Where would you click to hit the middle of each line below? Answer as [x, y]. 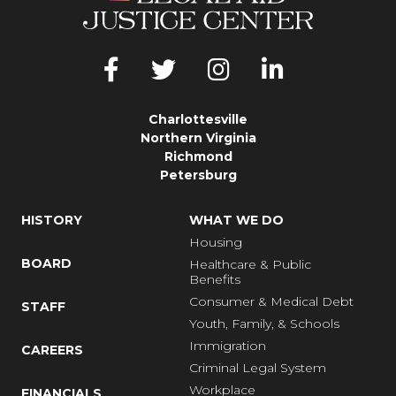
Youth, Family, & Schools [264, 323]
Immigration [228, 345]
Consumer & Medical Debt [271, 301]
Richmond [198, 156]
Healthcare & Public [250, 264]
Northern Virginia [198, 137]
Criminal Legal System [258, 367]
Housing [216, 242]
